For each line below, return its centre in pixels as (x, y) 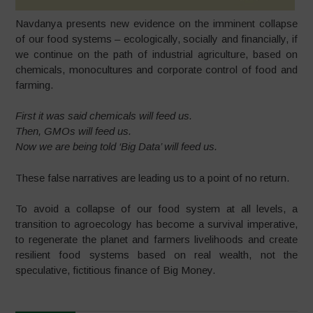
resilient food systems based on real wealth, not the (156, 255)
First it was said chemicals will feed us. (104, 116)
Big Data (141, 146)
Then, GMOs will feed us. (74, 131)
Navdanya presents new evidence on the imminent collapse (156, 23)
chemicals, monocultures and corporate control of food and (156, 69)
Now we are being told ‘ (68, 146)
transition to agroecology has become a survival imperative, (156, 224)
